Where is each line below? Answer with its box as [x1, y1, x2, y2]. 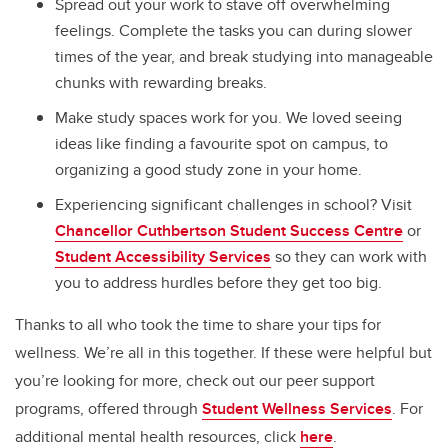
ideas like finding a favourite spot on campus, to [55, 131, 388, 155]
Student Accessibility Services [55, 244, 271, 268]
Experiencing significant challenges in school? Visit [55, 192, 412, 216]
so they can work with [271, 244, 427, 268]
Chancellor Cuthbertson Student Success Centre [55, 218, 403, 242]
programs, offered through [15, 396, 202, 420]
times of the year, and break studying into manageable [55, 44, 433, 68]
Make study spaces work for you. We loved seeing [55, 105, 402, 129]
